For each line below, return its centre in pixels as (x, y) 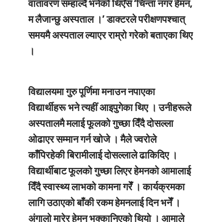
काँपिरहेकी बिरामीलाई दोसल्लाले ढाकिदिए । (103, 155)
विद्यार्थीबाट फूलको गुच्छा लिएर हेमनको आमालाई (109, 171)
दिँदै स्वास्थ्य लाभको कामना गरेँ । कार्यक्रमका (106, 187)
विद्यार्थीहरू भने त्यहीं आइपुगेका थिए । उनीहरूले (110, 107)
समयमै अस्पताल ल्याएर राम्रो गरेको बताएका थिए (110, 35)
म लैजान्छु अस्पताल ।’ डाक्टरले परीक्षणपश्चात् (106, 19)
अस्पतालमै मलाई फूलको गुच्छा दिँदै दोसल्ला (101, 123)
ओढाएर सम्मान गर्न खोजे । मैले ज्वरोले (92, 139)
